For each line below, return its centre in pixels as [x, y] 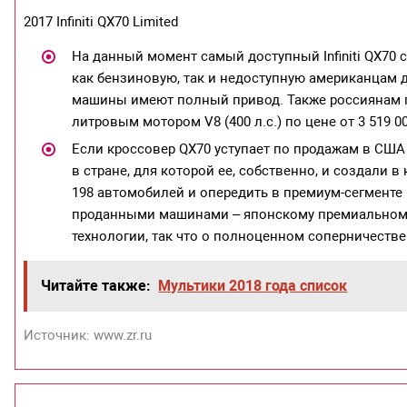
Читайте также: [96, 285]
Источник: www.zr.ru [88, 335]
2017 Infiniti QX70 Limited [101, 21]
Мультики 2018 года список [253, 285]
